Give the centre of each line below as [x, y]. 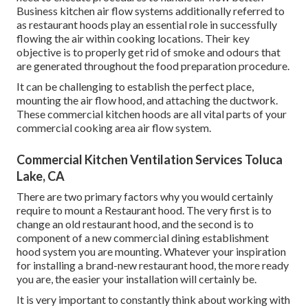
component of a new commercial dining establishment [143, 237]
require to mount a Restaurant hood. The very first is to [144, 210]
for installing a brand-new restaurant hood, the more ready [153, 265]
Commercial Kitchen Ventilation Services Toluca [150, 159]
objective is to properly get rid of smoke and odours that [148, 52]
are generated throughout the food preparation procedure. [153, 65]
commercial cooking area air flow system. [114, 127]
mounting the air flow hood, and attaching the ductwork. [147, 100]
